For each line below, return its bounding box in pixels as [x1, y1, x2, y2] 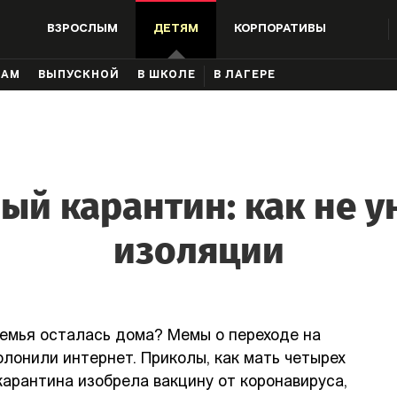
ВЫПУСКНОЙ [38, 70, 120, 81]
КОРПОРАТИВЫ [234, 23, 326, 35]
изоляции [113, 229, 284, 273]
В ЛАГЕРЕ [214, 70, 276, 81]
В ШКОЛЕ [137, 70, 196, 81]
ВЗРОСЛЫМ [47, 23, 118, 35]
